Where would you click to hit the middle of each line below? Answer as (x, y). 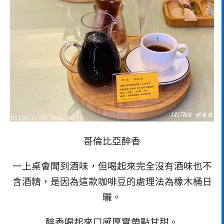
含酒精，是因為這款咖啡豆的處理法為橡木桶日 (112, 181)
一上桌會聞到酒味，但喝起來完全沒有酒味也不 (112, 166)
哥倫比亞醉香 (112, 141)
